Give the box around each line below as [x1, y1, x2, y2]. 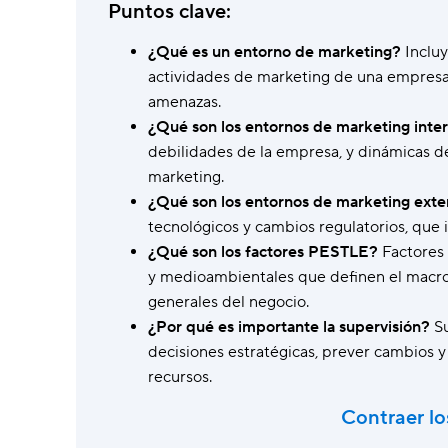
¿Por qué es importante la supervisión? [148, 317, 430, 337]
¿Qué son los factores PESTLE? [148, 242, 378, 262]
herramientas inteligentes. [68, 171, 235, 190]
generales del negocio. [148, 292, 309, 312]
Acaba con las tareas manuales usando [68, 152, 311, 171]
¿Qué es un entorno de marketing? [148, 42, 401, 62]
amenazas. [148, 92, 221, 112]
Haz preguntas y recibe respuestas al [77, 65, 312, 84]
